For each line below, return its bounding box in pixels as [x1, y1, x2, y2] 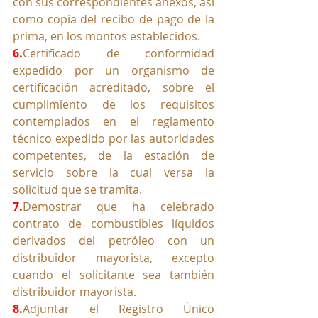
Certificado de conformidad [23, 45, 214, 62]
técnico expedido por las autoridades [13, 131, 214, 147]
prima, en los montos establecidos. [13, 28, 200, 45]
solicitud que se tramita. [13, 182, 142, 198]
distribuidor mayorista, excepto [13, 250, 214, 266]
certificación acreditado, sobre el [13, 79, 214, 96]
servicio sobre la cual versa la [13, 165, 214, 181]
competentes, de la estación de [13, 148, 214, 164]
